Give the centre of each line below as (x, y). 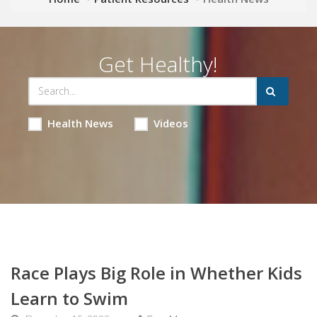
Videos (171, 123)
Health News (80, 123)
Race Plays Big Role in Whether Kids (156, 272)
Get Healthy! (158, 64)
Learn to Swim (69, 298)
